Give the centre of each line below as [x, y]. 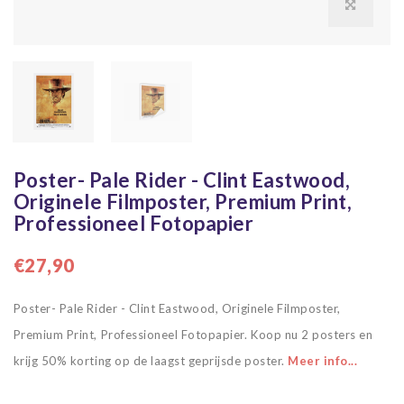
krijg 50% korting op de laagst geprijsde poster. [151, 360]
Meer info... [323, 360]
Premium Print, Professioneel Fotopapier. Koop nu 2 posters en [193, 334]
